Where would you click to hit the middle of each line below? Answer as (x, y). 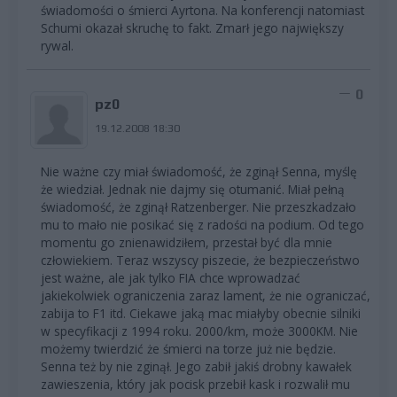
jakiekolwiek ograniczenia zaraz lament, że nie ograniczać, (206, 296)
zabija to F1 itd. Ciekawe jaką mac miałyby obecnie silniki (201, 314)
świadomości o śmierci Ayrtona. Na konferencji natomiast (202, 11)
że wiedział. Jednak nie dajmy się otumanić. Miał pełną (193, 190)
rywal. (57, 46)
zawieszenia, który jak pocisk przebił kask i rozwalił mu (195, 385)
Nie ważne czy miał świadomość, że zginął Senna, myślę (199, 172)
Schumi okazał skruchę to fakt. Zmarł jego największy (192, 28)
